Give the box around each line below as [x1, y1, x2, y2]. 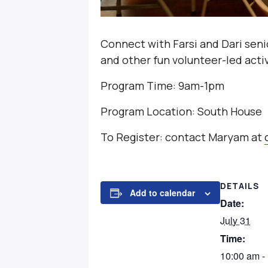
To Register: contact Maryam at [100, 129, 264, 144]
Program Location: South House [100, 103, 262, 118]
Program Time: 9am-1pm [100, 78, 224, 93]
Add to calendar [130, 186, 195, 199]
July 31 [220, 213, 251, 227]
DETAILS [220, 179, 259, 191]
